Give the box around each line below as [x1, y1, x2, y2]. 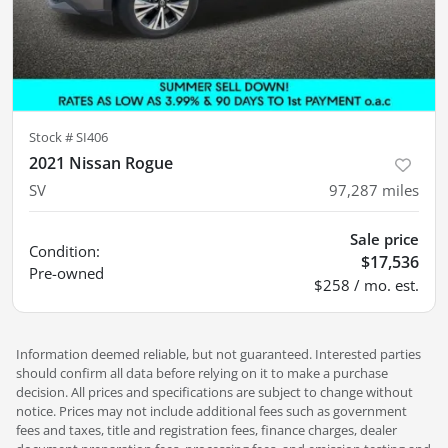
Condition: [29, 241, 100, 262]
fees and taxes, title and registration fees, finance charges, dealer [16, 421, 397, 440]
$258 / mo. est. [314, 275, 419, 296]
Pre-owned [29, 263, 104, 284]
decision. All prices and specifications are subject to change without [16, 383, 413, 402]
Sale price [350, 229, 419, 250]
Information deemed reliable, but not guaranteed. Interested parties [16, 345, 421, 364]
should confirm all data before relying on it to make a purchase [16, 364, 388, 383]
